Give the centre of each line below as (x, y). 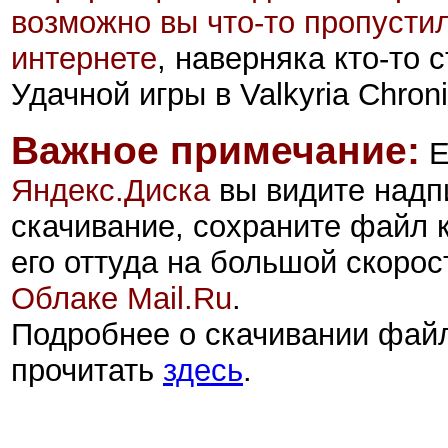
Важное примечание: (215, 150)
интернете (84, 58)
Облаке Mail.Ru (121, 298)
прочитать (87, 370)
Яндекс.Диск (102, 190)
